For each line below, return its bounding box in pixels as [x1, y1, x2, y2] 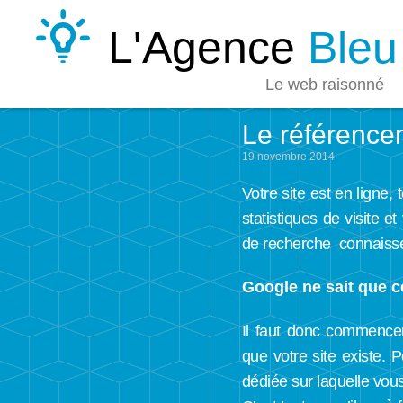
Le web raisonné [265, 76, 384, 94]
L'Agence [108, 22, 308, 73]
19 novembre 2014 [241, 150, 335, 164]
